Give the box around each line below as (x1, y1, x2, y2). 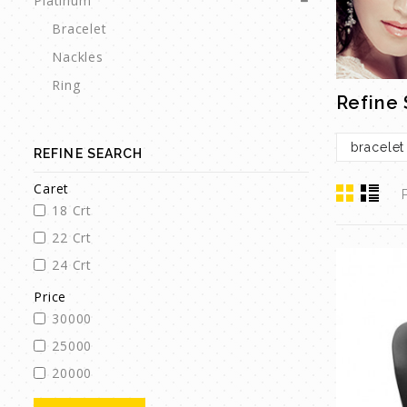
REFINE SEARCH (34, 146, 144, 162)
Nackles (52, 48, 104, 66)
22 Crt (52, 229, 93, 247)
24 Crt (52, 256, 93, 274)
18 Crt (52, 202, 93, 220)
